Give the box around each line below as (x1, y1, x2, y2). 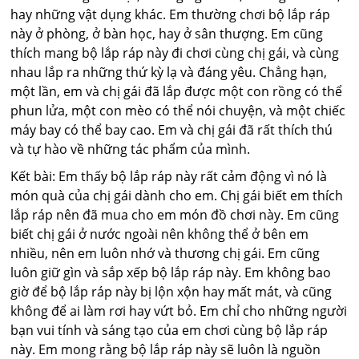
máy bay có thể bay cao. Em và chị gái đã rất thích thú (10, 120, 333, 139)
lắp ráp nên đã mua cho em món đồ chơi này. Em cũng (10, 205, 340, 224)
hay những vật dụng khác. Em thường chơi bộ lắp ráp (10, 5, 331, 23)
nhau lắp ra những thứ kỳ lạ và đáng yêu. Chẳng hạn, (10, 63, 328, 81)
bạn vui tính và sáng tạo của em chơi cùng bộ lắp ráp (10, 321, 329, 339)
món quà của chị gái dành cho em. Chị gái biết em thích (10, 186, 344, 204)
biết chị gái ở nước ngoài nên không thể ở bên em (10, 224, 309, 243)
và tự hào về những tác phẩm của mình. (10, 139, 251, 158)
